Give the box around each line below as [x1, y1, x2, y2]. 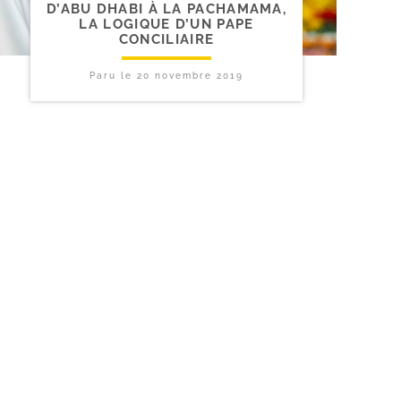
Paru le [90, 71, 137, 81]
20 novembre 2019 [137, 71, 243, 81]
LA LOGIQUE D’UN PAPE [79, 16, 254, 33]
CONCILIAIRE [118, 31, 215, 48]
